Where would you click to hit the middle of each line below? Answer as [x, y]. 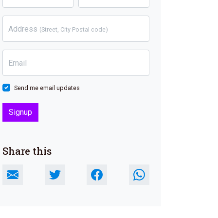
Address [24, 29]
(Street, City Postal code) [74, 30]
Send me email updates [47, 88]
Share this [27, 151]
